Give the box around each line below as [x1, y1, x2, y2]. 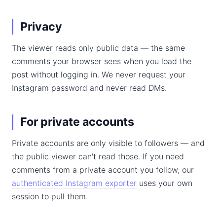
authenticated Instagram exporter [12, 178, 137, 188]
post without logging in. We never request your [12, 70, 185, 79]
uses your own [137, 178, 192, 188]
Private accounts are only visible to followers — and [12, 138, 205, 148]
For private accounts [20, 115, 134, 129]
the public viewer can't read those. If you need [12, 151, 184, 161]
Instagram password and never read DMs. [12, 83, 167, 93]
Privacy [20, 20, 62, 34]
